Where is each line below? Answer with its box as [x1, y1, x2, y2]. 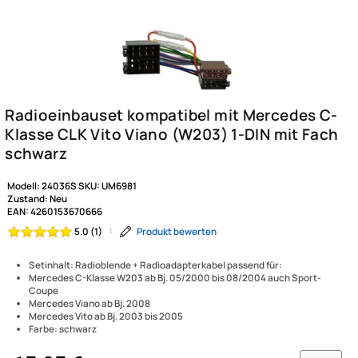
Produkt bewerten [152, 290, 241, 304]
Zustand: [8, 253, 55, 268]
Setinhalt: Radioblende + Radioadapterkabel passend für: [32, 327, 314, 342]
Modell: [8, 239, 46, 254]
